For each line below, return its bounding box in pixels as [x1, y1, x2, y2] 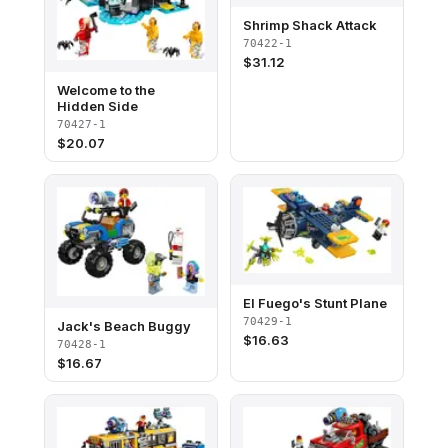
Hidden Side [57, 98, 138, 115]
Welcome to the [57, 82, 155, 99]
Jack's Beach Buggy [57, 317, 191, 334]
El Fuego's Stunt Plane [243, 294, 387, 311]
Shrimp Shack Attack [243, 17, 377, 34]
